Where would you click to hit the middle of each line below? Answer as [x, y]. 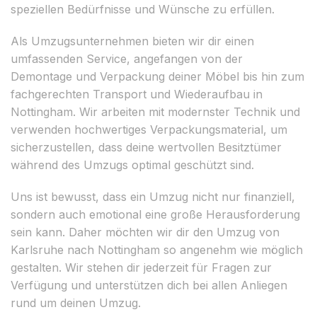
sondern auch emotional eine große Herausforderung [155, 214]
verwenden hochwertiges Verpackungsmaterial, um [149, 129]
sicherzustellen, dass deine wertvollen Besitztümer [146, 147]
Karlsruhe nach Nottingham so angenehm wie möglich [157, 249]
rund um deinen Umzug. [76, 302]
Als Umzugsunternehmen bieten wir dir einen [132, 41]
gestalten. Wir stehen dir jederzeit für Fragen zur [141, 267]
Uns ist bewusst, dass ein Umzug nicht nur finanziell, [153, 196]
